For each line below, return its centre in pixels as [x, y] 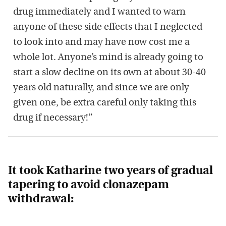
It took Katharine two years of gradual [110, 172]
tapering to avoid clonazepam [89, 186]
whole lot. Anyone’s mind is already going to [108, 58]
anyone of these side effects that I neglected [108, 28]
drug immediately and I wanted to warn [99, 13]
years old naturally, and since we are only [101, 88]
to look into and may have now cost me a [101, 43]
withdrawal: [41, 200]
